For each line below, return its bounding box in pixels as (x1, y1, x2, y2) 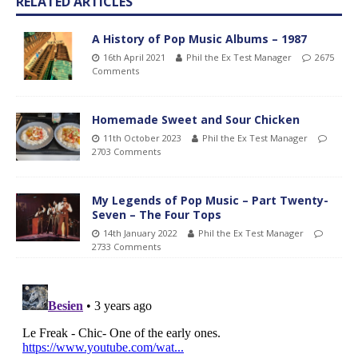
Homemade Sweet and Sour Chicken (92, 111, 300, 127)
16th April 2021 (103, 50, 165, 63)
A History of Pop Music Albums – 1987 (92, 30, 307, 46)
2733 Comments (92, 240, 161, 253)
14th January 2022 (103, 226, 177, 239)
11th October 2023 (103, 131, 181, 144)
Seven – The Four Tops (92, 206, 221, 222)
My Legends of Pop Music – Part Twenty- (92, 192, 328, 208)
